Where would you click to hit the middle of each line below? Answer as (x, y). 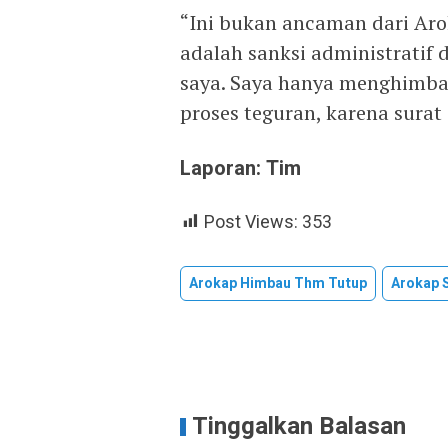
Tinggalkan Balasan (299, 426)
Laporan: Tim (240, 168)
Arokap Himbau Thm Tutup (278, 283)
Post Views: (251, 222)
